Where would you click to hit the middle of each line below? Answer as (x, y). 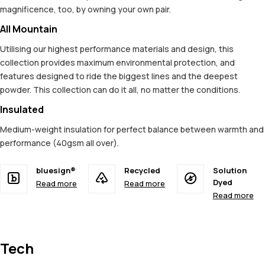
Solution (230, 171)
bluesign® (56, 171)
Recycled (143, 171)
